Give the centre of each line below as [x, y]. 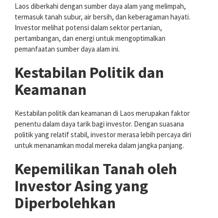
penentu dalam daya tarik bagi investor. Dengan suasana [99, 124]
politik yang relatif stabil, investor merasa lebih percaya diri [103, 134]
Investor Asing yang [81, 186]
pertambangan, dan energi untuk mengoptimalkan [90, 38]
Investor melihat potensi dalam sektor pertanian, [88, 27]
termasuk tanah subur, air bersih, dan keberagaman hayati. [102, 17]
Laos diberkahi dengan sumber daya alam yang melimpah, [100, 6]
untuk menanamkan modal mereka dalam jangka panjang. [99, 145]
